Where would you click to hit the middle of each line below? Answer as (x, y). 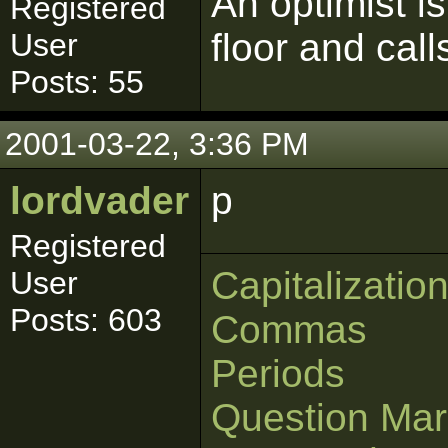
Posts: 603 (86, 320)
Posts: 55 (77, 82)
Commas (289, 329)
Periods (278, 373)
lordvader (99, 200)
